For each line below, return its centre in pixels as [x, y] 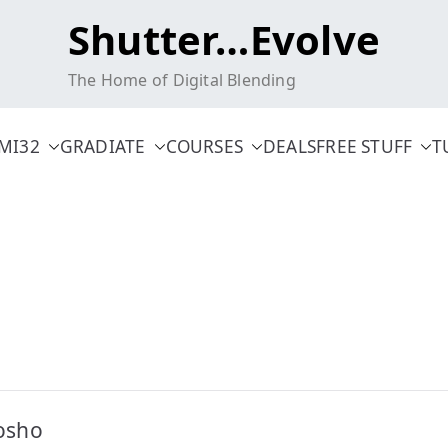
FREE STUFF [364, 146]
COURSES [204, 146]
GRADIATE [102, 146]
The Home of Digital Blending [182, 80]
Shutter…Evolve [224, 39]
